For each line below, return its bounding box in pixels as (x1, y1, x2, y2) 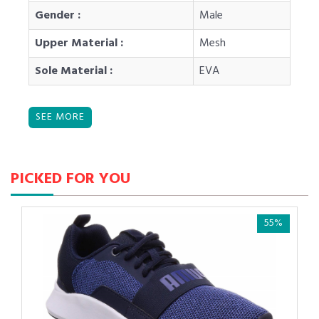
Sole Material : (35, 61, 113, 80)
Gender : (35, 6, 80, 25)
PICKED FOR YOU (11, 166, 130, 192)
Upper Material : (35, 33, 123, 53)
